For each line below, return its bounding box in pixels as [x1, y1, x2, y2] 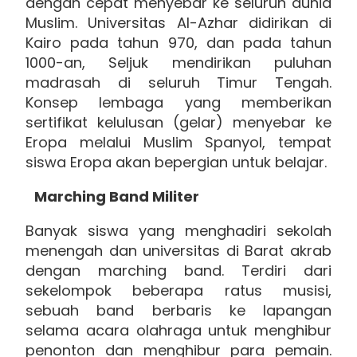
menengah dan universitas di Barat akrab [25, 240, 331, 261]
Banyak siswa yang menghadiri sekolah [25, 220, 331, 241]
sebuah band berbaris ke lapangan [25, 300, 331, 320]
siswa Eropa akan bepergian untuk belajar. [25, 151, 327, 172]
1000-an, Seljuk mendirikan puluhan [25, 52, 331, 73]
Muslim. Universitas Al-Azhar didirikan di [25, 12, 331, 33]
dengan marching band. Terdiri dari [25, 260, 331, 280]
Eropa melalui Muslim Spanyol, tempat [25, 131, 331, 152]
